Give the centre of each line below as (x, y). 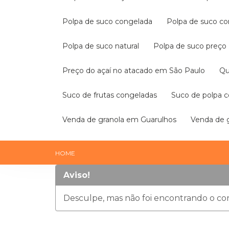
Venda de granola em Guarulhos (122, 120)
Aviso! (77, 175)
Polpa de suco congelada (110, 21)
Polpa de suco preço (193, 46)
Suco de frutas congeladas (112, 95)
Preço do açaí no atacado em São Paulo (136, 71)
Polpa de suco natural (104, 46)
